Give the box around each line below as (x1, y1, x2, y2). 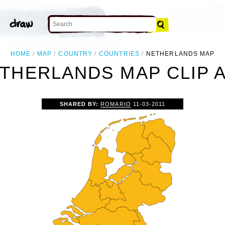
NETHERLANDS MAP (146, 50, 215, 57)
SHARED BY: (60, 100, 101, 107)
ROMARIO (100, 100, 131, 107)
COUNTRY (58, 50, 92, 57)
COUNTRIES (99, 50, 140, 57)
